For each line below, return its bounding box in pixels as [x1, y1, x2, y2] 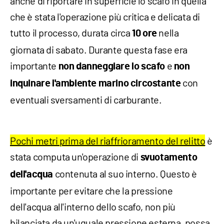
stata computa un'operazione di [10, 150, 140, 163]
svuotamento [140, 152, 197, 163]
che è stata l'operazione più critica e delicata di [10, 10, 200, 23]
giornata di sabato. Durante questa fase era [10, 43, 187, 56]
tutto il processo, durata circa [10, 26, 132, 39]
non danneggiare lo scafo [58, 61, 165, 72]
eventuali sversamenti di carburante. [10, 93, 162, 106]
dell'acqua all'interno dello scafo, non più [10, 200, 175, 213]
